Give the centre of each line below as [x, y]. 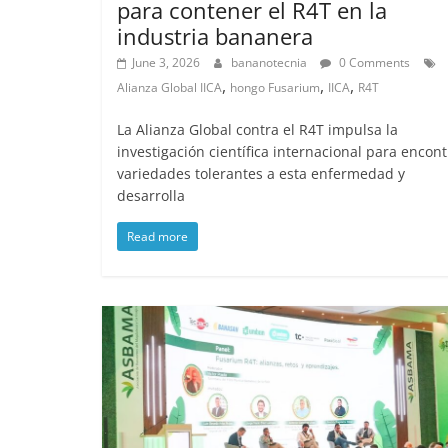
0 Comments [373, 63]
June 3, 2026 [166, 63]
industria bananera [215, 36]
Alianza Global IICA [169, 88]
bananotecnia [270, 63]
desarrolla [151, 196]
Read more [157, 237]
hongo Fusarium [275, 88]
